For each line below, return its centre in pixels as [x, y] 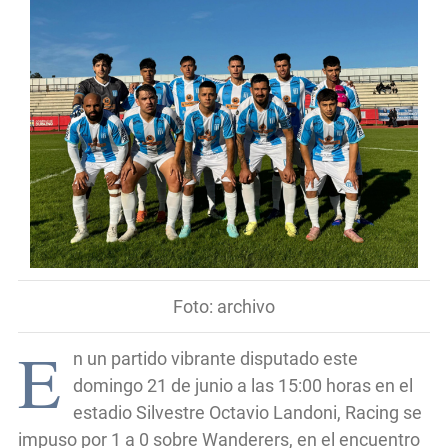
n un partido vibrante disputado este [215, 358]
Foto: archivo [224, 306]
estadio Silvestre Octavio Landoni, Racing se [247, 412]
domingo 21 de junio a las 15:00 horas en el [243, 385]
